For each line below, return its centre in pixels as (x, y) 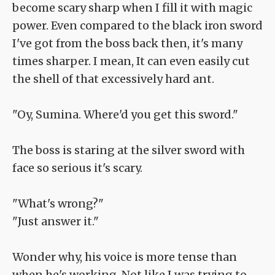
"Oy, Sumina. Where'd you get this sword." (125, 115)
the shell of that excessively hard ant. (113, 79)
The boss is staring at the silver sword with (129, 150)
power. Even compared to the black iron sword (137, 26)
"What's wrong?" (58, 204)
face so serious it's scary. (77, 168)
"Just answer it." (56, 222)
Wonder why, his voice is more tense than (125, 257)
